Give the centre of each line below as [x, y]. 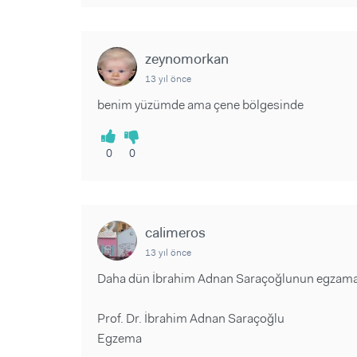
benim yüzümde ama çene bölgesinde [200, 105]
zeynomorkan [187, 59]
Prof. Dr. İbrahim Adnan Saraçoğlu [191, 318]
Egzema [120, 338]
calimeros [175, 233]
